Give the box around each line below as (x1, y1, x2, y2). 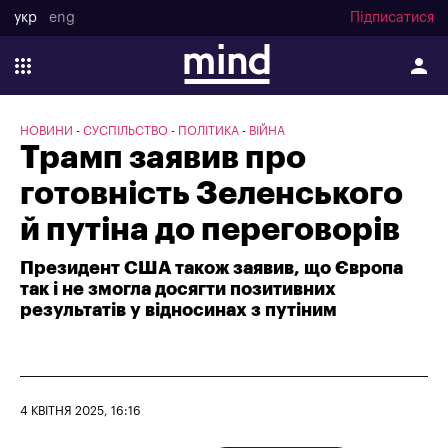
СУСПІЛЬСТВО (83, 125, 168, 137)
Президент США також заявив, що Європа (20, 259, 403, 277)
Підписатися (350, 11, 434, 26)
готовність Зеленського (20, 178, 403, 210)
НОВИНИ (20, 125, 73, 137)
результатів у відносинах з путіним (20, 301, 337, 319)
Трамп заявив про (20, 142, 306, 174)
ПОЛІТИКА (178, 125, 239, 137)
